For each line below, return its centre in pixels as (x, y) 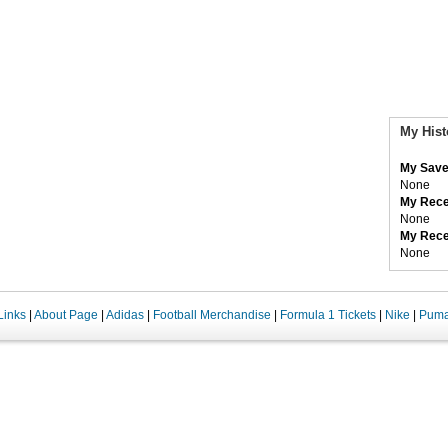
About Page (66, 315)
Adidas (125, 315)
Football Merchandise (212, 315)
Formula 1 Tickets (328, 315)
